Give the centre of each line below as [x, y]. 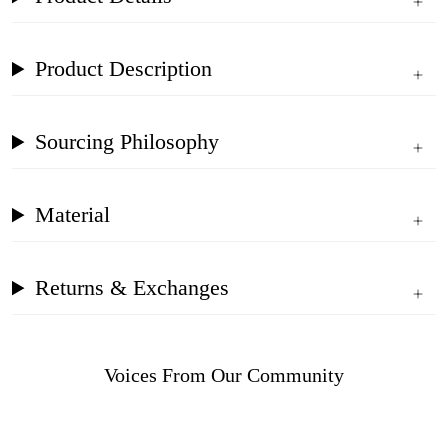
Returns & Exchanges [132, 288]
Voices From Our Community [224, 375]
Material [73, 215]
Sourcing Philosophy [127, 142]
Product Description [124, 69]
